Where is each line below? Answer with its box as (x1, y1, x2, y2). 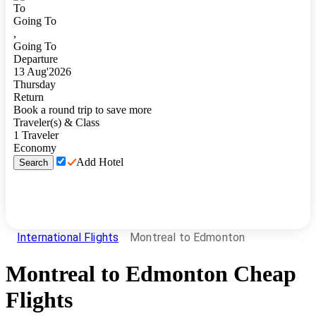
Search (19, 157, 48, 168)
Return (13, 91, 44, 103)
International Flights (17, 230, 119, 244)
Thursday (13, 78, 56, 90)
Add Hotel (76, 156, 123, 168)
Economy (13, 142, 56, 154)
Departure (13, 53, 58, 65)
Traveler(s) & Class (13, 116, 99, 128)
